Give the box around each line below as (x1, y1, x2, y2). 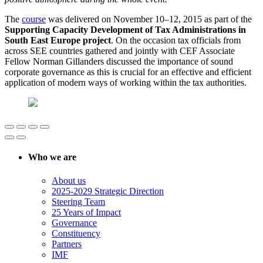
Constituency (52, 228, 100, 238)
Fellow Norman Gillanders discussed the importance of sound (5, 56, 233, 67)
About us (52, 175, 86, 186)
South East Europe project (5, 35, 111, 46)
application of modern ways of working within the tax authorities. (5, 77, 247, 88)
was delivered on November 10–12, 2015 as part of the (46, 14, 252, 25)
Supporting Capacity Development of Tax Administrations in (5, 25, 246, 35)
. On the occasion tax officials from (111, 35, 241, 46)
